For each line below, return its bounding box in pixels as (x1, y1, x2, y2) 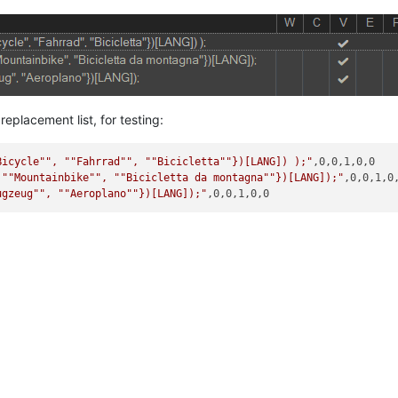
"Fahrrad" (70, 155, 127, 168)
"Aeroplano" (64, 187, 133, 200)
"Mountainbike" (8, 171, 96, 184)
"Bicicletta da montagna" (120, 171, 270, 184)
